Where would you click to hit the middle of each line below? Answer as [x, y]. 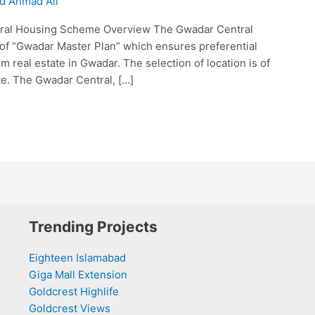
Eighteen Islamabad [77, 258]
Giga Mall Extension [78, 275]
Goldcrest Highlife [73, 291]
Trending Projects [93, 227]
